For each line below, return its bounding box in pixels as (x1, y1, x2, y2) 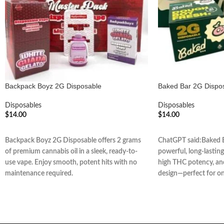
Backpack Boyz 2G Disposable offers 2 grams (5, 136, 141, 144)
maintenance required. (5, 169, 73, 177)
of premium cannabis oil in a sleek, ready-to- (5, 147, 137, 155)
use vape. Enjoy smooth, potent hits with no (5, 158, 137, 166)
